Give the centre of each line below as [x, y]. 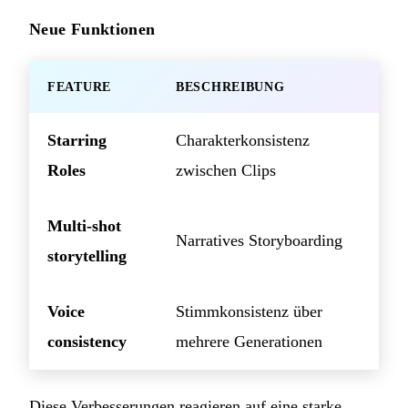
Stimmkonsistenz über [249, 311]
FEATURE [79, 87]
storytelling [87, 255]
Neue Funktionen [92, 29]
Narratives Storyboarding [259, 240]
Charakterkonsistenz [243, 140]
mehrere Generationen [249, 341]
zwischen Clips [226, 170]
